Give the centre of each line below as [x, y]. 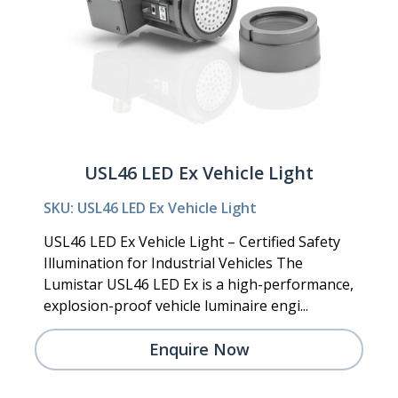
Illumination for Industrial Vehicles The [173, 263]
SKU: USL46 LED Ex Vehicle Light [150, 207]
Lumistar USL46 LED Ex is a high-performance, [199, 284]
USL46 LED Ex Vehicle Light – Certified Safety [192, 241]
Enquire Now [199, 349]
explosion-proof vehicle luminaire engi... [176, 305]
